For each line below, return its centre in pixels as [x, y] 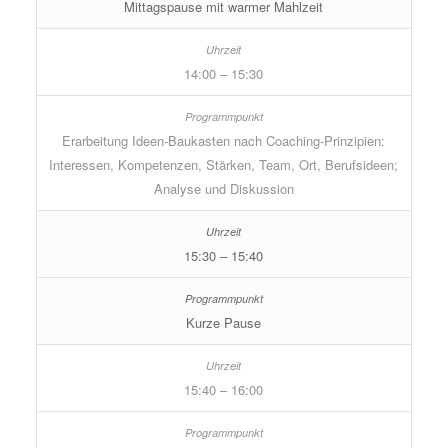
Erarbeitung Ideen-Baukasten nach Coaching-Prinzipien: [224, 141]
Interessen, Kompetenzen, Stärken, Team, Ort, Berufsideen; [224, 165]
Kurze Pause [224, 323]
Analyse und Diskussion [223, 189]
